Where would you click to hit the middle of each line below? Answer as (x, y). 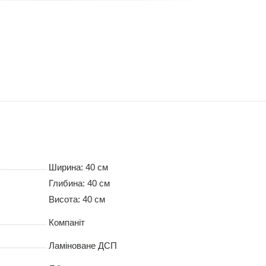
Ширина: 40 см (78, 167)
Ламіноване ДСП (83, 246)
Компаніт (66, 223)
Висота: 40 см (77, 199)
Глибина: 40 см (79, 183)
